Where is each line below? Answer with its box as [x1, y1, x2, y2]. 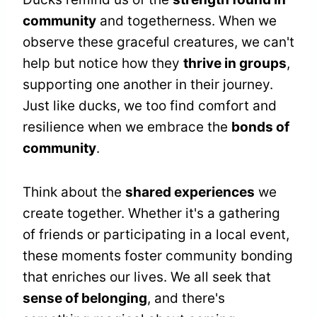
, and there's [147, 290, 225, 307]
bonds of [231, 119, 289, 136]
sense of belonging [23, 290, 147, 307]
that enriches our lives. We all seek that [23, 269, 271, 286]
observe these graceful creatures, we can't [23, 34, 294, 51]
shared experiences [125, 184, 255, 201]
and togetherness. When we [96, 13, 277, 30]
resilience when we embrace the [23, 119, 231, 136]
